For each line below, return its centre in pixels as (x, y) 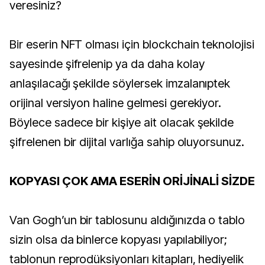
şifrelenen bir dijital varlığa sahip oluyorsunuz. (127, 142)
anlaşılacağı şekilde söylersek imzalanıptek (120, 83)
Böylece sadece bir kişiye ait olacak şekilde (122, 122)
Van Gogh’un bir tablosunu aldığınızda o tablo (127, 220)
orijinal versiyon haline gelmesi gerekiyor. (116, 103)
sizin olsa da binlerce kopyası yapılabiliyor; (119, 239)
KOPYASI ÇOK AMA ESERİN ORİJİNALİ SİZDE (132, 181)
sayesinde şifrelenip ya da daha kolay (107, 64)
